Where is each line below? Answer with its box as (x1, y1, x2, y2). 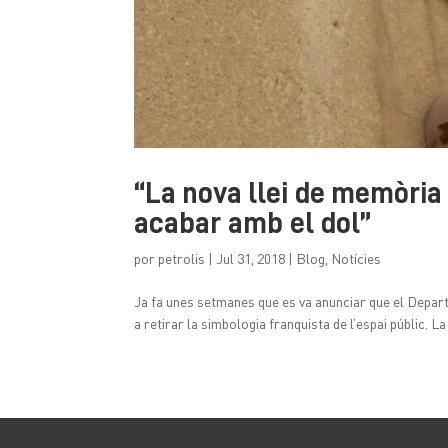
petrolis (158, 250, 206, 268)
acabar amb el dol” (134, 208, 372, 239)
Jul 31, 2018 (216, 250, 286, 268)
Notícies (331, 250, 382, 268)
